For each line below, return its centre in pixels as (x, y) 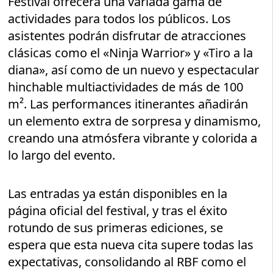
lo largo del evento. (62, 155)
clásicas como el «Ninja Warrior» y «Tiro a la (131, 53)
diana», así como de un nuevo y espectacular (134, 70)
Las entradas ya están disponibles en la (118, 194)
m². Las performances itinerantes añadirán (128, 104)
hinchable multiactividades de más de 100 (126, 87)
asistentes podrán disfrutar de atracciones (127, 36)
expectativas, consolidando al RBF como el (127, 262)
